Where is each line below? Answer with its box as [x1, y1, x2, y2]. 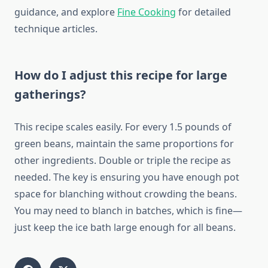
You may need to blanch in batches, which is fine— [14, 204, 242, 218]
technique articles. [14, 22, 98, 36]
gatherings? [14, 86, 86, 103]
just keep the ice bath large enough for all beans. [14, 221, 236, 234]
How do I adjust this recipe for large [14, 67, 227, 84]
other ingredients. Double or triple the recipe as [14, 154, 231, 167]
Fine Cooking [117, 5, 176, 19]
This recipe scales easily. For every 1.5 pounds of [14, 120, 232, 134]
